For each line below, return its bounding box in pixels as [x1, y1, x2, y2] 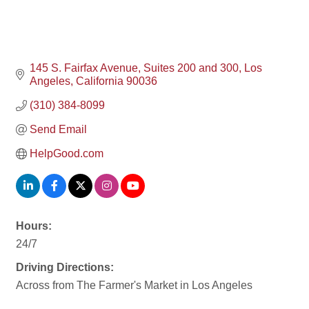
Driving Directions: [16, 261, 114, 274]
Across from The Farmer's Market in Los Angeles [16, 279, 252, 292]
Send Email [30, 123, 87, 136]
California [76, 75, 123, 88]
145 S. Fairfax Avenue [30, 62, 138, 74]
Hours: [16, 220, 52, 232]
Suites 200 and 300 [143, 62, 239, 74]
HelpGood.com [30, 148, 103, 160]
